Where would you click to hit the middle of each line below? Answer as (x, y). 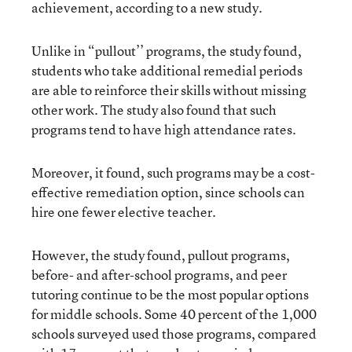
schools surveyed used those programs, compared (174, 334)
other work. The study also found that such (154, 110)
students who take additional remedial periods (167, 70)
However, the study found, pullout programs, (161, 255)
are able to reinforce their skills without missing (169, 90)
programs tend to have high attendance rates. (164, 129)
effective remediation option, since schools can (168, 192)
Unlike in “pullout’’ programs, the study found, (167, 51)
